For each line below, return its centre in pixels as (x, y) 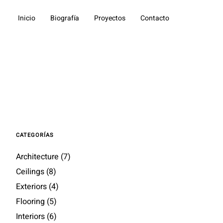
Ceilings (30, 172)
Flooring (31, 202)
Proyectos (110, 18)
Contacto (155, 18)
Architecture (38, 157)
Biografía (65, 18)
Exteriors (32, 187)
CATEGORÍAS (35, 135)
